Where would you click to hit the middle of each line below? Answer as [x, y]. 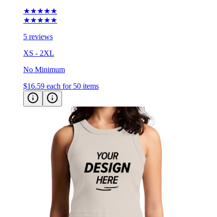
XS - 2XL [39, 53]
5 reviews [38, 37]
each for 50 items [73, 86]
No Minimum [44, 70]
